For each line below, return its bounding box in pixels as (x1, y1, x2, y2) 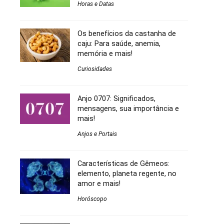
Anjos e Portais (77, 130, 117, 138)
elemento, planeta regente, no (77, 169, 176, 178)
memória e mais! (77, 49, 132, 58)
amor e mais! (77, 179, 120, 188)
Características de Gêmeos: (77, 159, 169, 168)
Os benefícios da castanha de (77, 29, 176, 38)
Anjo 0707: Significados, (77, 94, 155, 103)
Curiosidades (77, 65, 112, 73)
